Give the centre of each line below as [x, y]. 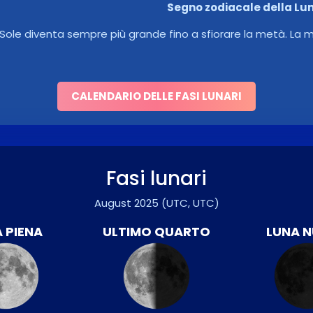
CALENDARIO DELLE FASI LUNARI [156, 96]
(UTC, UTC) [190, 203]
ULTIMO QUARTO [156, 232]
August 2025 [126, 203]
